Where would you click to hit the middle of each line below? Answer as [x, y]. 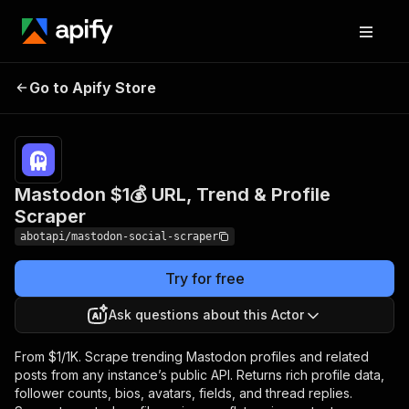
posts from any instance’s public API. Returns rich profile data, [199, 375]
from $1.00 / [351, 78]
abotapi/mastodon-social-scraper [119, 236]
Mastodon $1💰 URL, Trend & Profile [173, 194]
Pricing [300, 78]
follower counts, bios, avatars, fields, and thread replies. [184, 393]
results [337, 107]
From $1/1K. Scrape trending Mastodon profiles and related [192, 357]
